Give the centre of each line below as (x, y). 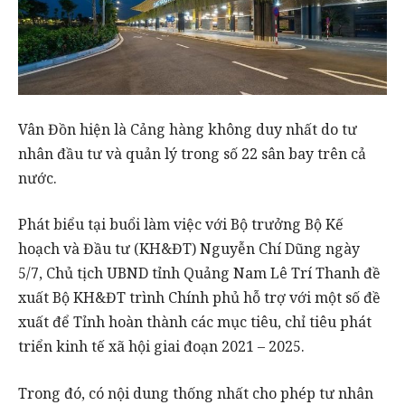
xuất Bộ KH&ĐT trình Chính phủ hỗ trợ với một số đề (199, 298)
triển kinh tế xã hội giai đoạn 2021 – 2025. (161, 347)
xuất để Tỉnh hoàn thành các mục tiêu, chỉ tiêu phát (195, 322)
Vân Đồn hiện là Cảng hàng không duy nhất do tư (188, 129)
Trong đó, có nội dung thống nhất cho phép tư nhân (196, 393)
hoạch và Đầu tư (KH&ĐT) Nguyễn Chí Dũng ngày (189, 249)
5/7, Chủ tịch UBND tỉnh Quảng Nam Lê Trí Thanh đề (199, 273)
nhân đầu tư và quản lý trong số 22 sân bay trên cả (192, 153)
